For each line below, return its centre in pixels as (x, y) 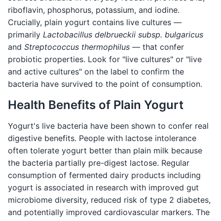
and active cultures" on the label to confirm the (96, 72)
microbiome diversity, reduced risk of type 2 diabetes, (109, 200)
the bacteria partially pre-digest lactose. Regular (99, 163)
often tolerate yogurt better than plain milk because (105, 151)
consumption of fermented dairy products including (104, 175)
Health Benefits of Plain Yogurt (96, 105)
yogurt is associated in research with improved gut (103, 188)
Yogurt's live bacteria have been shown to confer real (108, 126)
